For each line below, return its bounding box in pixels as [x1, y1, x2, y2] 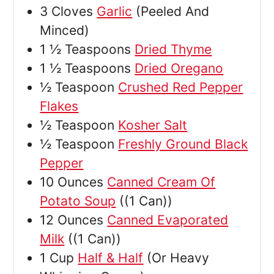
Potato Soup [40, 193, 116, 209]
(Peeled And [136, 4, 210, 20]
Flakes [40, 98, 79, 114]
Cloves [51, 4, 94, 20]
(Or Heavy [147, 250, 210, 266]
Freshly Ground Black [118, 136, 248, 152]
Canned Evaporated [107, 212, 229, 228]
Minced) [40, 23, 90, 39]
